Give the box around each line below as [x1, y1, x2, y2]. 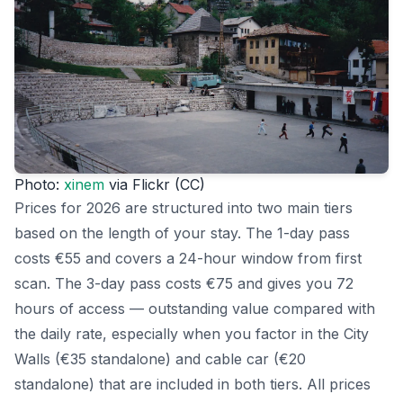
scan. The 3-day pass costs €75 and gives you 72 [14, 274, 354, 293]
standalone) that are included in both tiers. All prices [14, 375, 371, 394]
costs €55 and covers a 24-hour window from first [14, 249, 362, 268]
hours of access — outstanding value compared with [14, 300, 375, 318]
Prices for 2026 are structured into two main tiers [14, 199, 353, 218]
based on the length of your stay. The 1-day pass [14, 224, 350, 243]
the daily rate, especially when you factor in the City [14, 325, 369, 344]
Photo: [14, 175, 64, 194]
